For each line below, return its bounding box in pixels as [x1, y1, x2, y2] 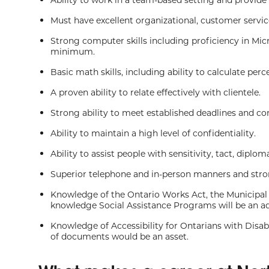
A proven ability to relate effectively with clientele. [50, 86, 261, 98]
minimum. [50, 46, 95, 57]
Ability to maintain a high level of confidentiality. [50, 127, 256, 139]
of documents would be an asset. [50, 231, 189, 242]
